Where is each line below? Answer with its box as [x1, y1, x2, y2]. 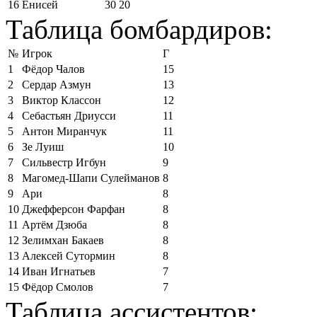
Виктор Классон [22, 94, 101, 106]
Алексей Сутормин [22, 250, 115, 262]
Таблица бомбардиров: [6, 14, 272, 45]
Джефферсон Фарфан [22, 203, 125, 215]
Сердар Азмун [22, 79, 91, 91]
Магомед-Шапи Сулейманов [22, 172, 160, 184]
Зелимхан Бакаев [22, 234, 104, 246]
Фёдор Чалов [22, 63, 85, 75]
